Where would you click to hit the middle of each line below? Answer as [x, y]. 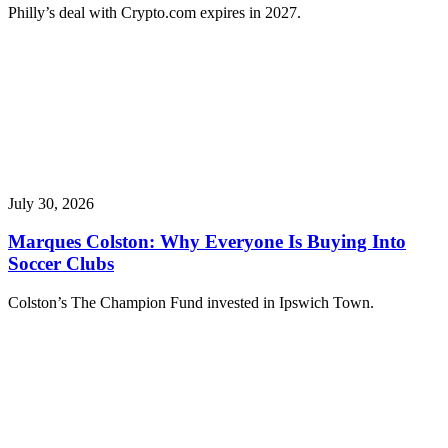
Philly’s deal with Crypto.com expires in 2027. [156, 12]
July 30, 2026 [51, 203]
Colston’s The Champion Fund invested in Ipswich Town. [191, 303]
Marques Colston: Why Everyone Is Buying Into [207, 242]
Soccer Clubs [61, 264]
